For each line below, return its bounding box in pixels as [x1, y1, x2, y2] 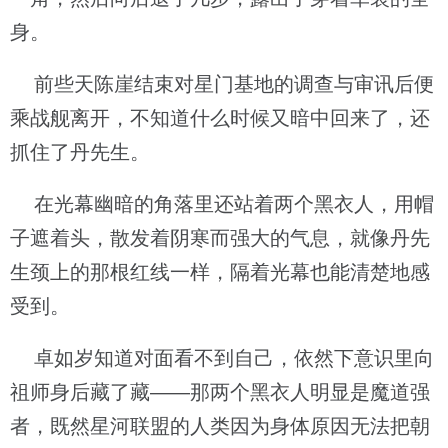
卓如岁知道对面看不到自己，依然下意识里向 [10, 347, 434, 369]
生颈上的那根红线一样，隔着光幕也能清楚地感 [10, 261, 430, 283]
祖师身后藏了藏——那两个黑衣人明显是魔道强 [10, 381, 430, 403]
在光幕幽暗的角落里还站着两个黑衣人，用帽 [10, 193, 434, 215]
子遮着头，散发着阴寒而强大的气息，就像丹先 [10, 227, 430, 249]
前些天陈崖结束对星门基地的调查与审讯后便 [10, 73, 434, 95]
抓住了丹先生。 [10, 141, 150, 163]
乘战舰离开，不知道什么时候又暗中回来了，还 [10, 107, 430, 129]
